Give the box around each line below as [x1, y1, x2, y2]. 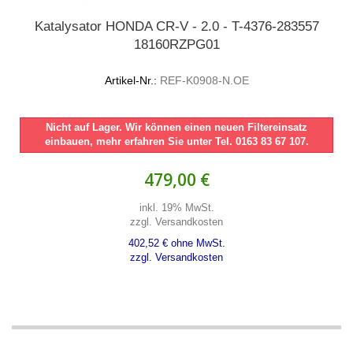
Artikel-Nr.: [104, 74, 157, 87]
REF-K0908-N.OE [156, 74, 249, 87]
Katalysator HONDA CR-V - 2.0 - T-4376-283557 [34, 19, 319, 34]
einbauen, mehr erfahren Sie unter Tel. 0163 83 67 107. [44, 136, 309, 147]
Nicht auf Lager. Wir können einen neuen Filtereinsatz [46, 121, 307, 133]
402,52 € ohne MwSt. [128, 237, 225, 249]
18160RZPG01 [133, 37, 220, 52]
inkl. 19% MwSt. [139, 202, 214, 214]
